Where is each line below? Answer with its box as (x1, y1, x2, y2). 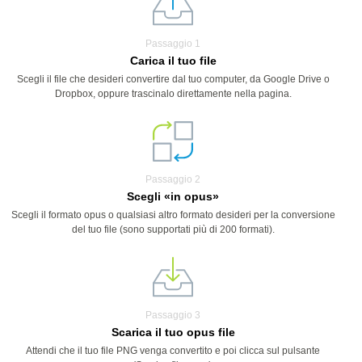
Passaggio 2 (145, 174, 200, 185)
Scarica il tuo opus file (111, 326, 235, 339)
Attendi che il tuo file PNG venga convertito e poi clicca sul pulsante (26, 345, 320, 356)
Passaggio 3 (145, 309, 200, 321)
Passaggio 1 (145, 38, 200, 49)
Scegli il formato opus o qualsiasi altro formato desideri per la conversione (11, 209, 335, 221)
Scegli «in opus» (127, 190, 219, 203)
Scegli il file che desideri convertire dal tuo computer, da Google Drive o (16, 74, 330, 85)
